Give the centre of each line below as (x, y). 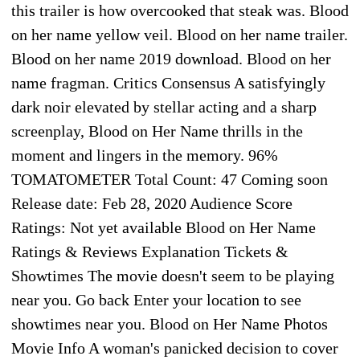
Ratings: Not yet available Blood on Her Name (164, 227)
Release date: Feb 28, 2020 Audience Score (152, 203)
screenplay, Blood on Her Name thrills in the (157, 131)
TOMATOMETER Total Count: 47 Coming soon (170, 179)
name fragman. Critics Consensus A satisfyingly (168, 82)
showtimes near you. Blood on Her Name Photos (170, 323)
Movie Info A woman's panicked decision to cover (175, 348)
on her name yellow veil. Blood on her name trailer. (180, 34)
